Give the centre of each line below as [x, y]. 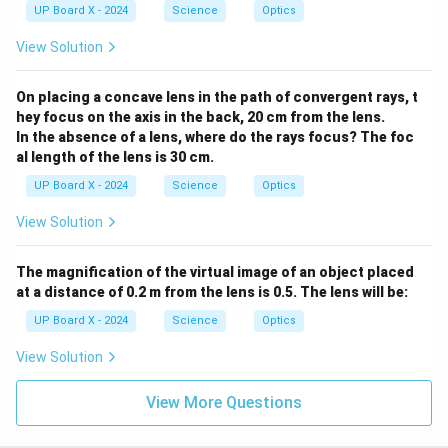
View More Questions [224, 402]
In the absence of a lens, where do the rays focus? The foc [215, 137]
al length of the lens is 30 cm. [115, 157]
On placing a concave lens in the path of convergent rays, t [217, 97]
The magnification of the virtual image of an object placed [215, 272]
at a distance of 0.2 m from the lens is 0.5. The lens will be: [212, 292]
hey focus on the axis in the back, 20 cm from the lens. [200, 117]
